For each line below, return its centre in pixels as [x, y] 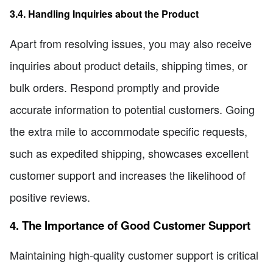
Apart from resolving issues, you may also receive [131, 43]
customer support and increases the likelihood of [128, 175]
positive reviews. [50, 197]
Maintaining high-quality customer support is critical [134, 254]
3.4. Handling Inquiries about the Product [104, 13]
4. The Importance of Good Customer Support [130, 225]
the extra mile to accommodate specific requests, [129, 131]
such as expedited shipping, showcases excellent [129, 153]
